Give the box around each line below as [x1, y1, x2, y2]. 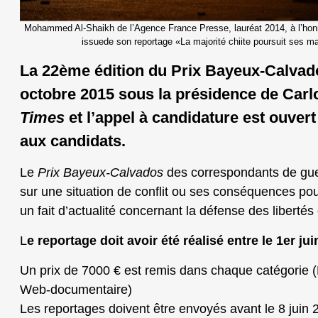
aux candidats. [20, 131, 126, 150]
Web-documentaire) [20, 282, 132, 297]
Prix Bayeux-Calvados [38, 165, 163, 180]
